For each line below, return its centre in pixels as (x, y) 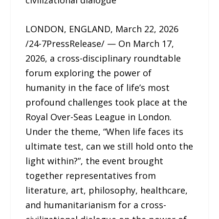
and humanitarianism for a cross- (96, 205)
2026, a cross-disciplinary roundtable (103, 58)
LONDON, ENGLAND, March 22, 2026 (102, 29)
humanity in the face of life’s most (98, 87)
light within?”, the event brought (95, 161)
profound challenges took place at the (107, 102)
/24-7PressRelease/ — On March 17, (100, 43)
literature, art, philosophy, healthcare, (107, 190)
